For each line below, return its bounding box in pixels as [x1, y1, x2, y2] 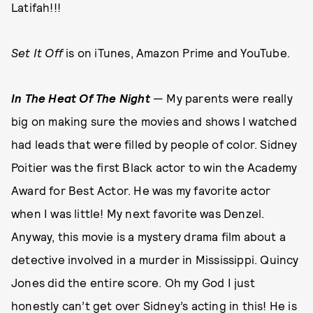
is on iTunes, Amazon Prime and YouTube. [63, 45, 290, 60]
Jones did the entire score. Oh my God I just [11, 275, 255, 290]
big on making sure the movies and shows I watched [11, 114, 297, 129]
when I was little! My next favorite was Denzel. [11, 206, 265, 221]
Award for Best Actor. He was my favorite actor [11, 183, 271, 198]
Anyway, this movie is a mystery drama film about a [11, 229, 286, 244]
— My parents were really [153, 91, 293, 105]
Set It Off [11, 45, 63, 60]
